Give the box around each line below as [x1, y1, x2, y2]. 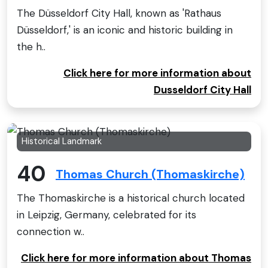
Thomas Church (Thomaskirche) [56, 166, 245, 182]
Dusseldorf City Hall [154, 83, 251, 96]
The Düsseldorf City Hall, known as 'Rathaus [17, 6, 221, 20]
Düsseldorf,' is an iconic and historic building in [17, 23, 233, 36]
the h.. [17, 39, 45, 53]
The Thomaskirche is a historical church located [17, 191, 245, 205]
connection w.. [17, 224, 84, 238]
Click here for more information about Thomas [21, 251, 251, 264]
